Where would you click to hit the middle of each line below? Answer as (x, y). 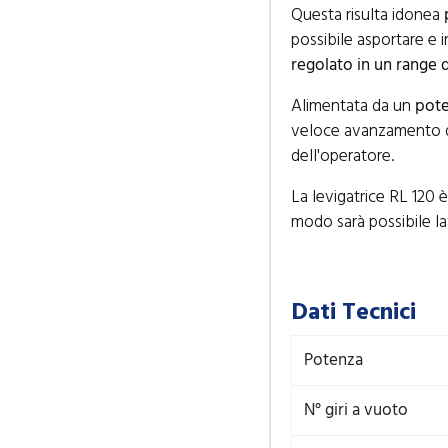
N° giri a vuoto (356, 410)
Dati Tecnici (353, 312)
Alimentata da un (353, 106)
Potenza (333, 360)
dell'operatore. (342, 156)
